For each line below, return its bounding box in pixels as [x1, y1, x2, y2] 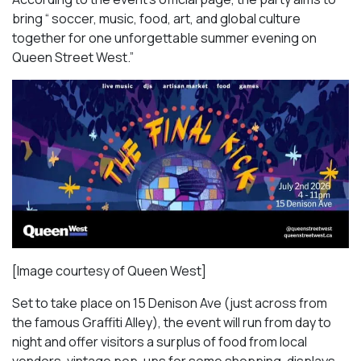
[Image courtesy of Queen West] [12, 261, 206, 280]
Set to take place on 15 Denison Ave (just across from [12, 293, 327, 312]
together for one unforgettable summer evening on [12, 28, 317, 47]
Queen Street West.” [12, 48, 134, 66]
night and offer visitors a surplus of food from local [12, 332, 307, 351]
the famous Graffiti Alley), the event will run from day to [12, 313, 331, 331]
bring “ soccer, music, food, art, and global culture [12, 9, 301, 27]
